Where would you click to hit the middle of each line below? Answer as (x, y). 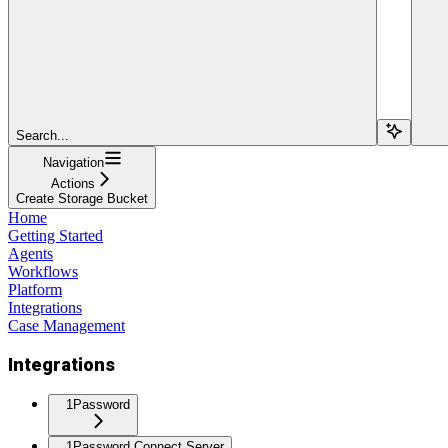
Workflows (43, 271)
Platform (35, 289)
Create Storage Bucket (82, 198)
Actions (73, 183)
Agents (30, 253)
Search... (42, 135)
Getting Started (55, 235)
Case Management (66, 325)
